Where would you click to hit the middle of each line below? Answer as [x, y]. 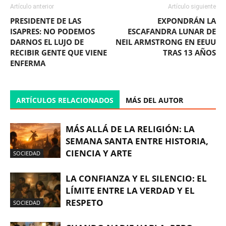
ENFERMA [28, 63]
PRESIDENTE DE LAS [46, 21]
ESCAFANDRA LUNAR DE [172, 31]
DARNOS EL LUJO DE [47, 42]
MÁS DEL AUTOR [154, 100]
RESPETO [84, 203]
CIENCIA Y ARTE [99, 153]
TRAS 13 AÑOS [189, 52]
